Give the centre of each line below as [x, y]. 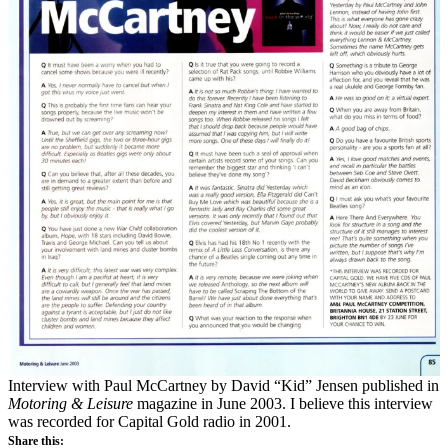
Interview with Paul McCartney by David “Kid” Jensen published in [223, 385]
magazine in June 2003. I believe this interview [283, 403]
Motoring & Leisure [70, 403]
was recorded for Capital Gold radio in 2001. [149, 421]
